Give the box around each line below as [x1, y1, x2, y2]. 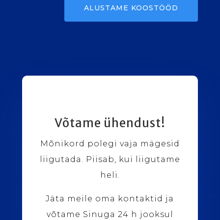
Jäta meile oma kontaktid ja [46, 193, 174, 203]
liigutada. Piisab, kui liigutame [39, 154, 180, 164]
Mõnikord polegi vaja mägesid [40, 138, 180, 148]
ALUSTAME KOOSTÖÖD [84, 3, 179, 12]
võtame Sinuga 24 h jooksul [46, 209, 173, 219]
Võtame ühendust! [54, 115, 165, 131]
